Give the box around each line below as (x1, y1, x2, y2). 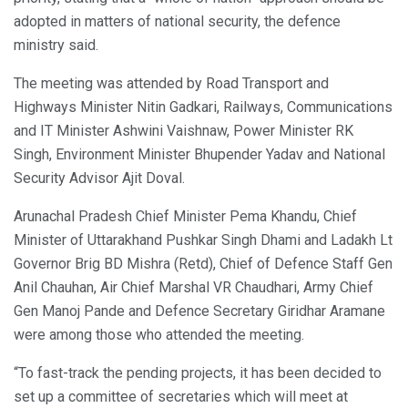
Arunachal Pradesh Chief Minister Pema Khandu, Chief (14, 208, 357, 226)
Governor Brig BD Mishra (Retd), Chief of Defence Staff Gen (14, 255, 393, 273)
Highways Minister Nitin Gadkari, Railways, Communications (14, 98, 393, 117)
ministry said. (14, 36, 98, 55)
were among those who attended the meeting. (14, 326, 304, 344)
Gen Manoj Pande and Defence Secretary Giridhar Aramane (14, 302, 385, 321)
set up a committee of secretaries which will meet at (14, 388, 348, 406)
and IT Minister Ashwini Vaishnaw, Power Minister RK (14, 122, 353, 140)
